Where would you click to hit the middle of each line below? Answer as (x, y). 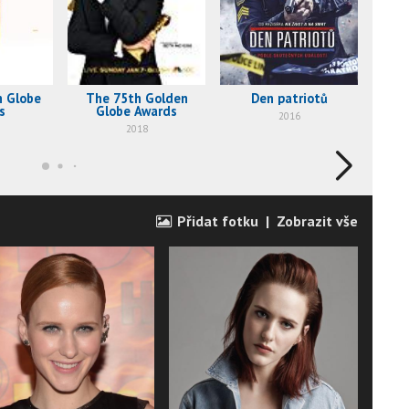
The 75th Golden (136, 99)
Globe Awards (136, 111)
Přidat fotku (216, 221)
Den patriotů (289, 99)
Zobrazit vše (317, 221)
